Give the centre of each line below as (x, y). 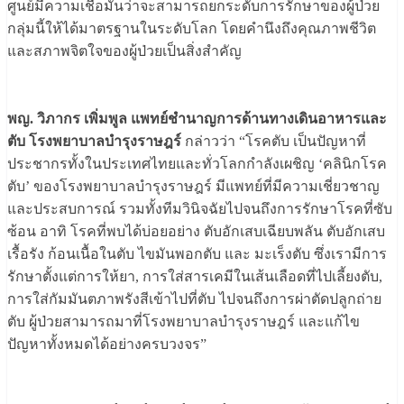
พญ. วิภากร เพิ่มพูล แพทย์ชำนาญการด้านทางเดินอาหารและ (197, 119)
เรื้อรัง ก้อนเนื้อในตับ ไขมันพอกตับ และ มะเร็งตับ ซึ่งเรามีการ (197, 254)
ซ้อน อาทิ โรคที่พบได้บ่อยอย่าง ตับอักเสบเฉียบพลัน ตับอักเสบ (196, 232)
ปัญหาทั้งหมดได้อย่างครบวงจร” (107, 344)
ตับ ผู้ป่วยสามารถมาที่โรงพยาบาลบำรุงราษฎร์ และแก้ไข (184, 322)
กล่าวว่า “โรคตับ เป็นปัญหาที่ (274, 142)
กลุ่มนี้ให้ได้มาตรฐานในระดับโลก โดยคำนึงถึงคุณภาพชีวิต (192, 29)
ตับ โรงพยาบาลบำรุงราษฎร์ (94, 142)
